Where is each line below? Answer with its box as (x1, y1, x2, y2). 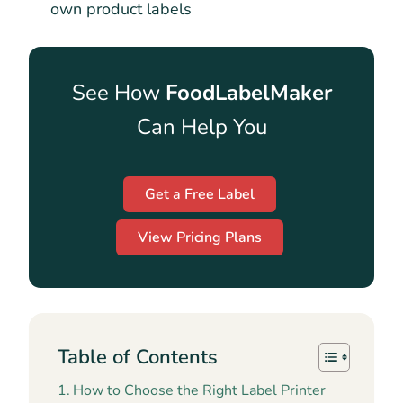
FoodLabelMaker (165, 78, 332, 107)
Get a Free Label (144, 184, 255, 204)
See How (71, 78, 166, 107)
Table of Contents (58, 343, 218, 371)
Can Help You (136, 112, 267, 141)
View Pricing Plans (137, 228, 262, 247)
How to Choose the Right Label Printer (73, 381, 327, 400)
